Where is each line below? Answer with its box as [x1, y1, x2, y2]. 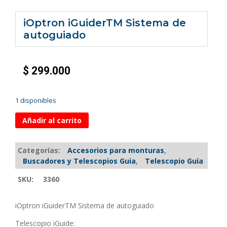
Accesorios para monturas [67, 145, 164, 156]
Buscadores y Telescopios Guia [23, 156, 136, 166]
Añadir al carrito [22, 115, 82, 125]
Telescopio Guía [145, 156, 203, 166]
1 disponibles [15, 96, 56, 105]
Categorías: [18, 145, 62, 156]
